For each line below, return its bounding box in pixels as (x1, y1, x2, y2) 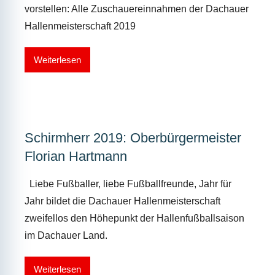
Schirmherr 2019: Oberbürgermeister (25, 130, 241, 146)
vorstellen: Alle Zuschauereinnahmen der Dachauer (25, 4, 249, 15)
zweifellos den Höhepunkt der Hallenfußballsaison (25, 213, 244, 224)
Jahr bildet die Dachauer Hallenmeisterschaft (25, 196, 220, 207)
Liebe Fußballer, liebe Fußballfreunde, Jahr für (25, 179, 231, 190)
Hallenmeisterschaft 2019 (25, 21, 136, 32)
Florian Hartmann (25, 149, 127, 165)
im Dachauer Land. (25, 230, 107, 241)
